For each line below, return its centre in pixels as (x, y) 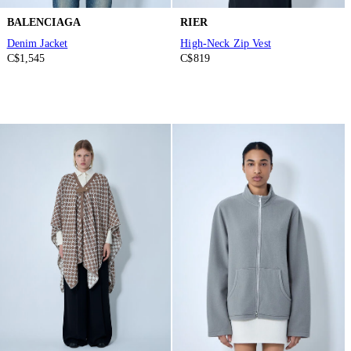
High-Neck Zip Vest (226, 44)
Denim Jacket (37, 44)
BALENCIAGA (44, 22)
